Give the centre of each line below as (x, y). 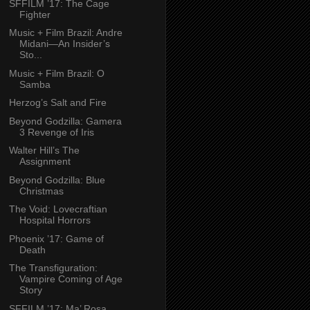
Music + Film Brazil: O (56, 73)
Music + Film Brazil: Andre (65, 33)
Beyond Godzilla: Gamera (65, 121)
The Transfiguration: (53, 268)
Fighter (35, 14)
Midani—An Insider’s (64, 44)
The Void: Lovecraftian (58, 209)
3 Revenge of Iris (56, 132)
